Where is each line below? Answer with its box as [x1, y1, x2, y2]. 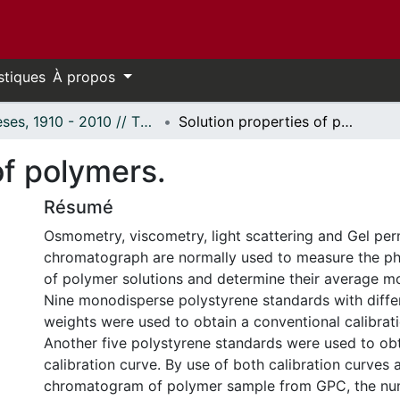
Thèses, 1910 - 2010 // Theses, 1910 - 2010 [140, 112, 152, 130]
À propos [53, 68, 120, 86]
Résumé [44, 196, 113, 218]
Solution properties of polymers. [341, 112, 353, 130]
